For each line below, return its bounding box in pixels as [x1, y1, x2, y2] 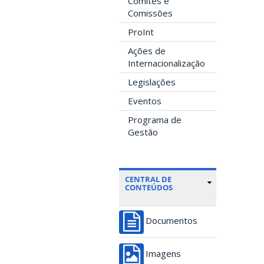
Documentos [146, 216, 197, 225]
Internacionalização [128, 57, 205, 69]
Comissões [128, 6, 173, 19]
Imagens [146, 249, 181, 258]
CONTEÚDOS [125, 181, 173, 193]
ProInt [128, 25, 154, 38]
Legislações [128, 75, 176, 88]
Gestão [128, 126, 158, 138]
